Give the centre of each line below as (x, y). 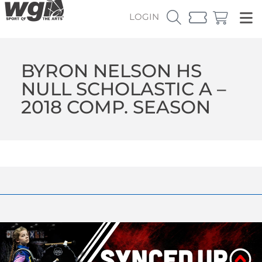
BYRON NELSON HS (111, 70)
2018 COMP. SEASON (116, 107)
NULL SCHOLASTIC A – (123, 89)
